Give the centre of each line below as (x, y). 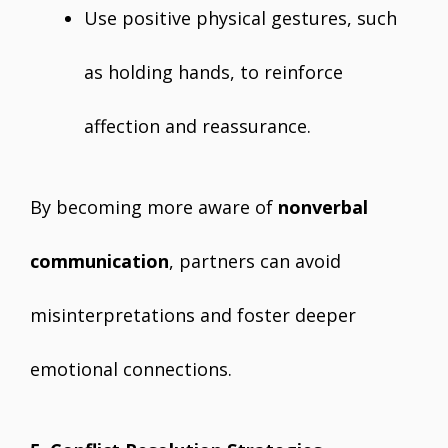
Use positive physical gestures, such (240, 18)
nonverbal (323, 207)
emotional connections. (131, 369)
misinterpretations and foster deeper (193, 315)
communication (99, 261)
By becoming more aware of (154, 207)
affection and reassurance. (197, 126)
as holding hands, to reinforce (213, 72)
